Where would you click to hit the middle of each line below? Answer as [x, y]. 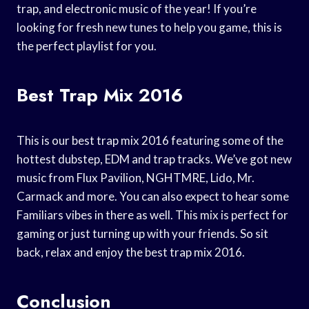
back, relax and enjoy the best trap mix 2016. [131, 252]
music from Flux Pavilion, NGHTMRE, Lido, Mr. [136, 177]
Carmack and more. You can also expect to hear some [153, 196]
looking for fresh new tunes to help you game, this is [149, 27]
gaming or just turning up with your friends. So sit [142, 233]
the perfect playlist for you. [87, 46]
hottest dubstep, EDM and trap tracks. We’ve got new [154, 159]
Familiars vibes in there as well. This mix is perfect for [152, 215]
